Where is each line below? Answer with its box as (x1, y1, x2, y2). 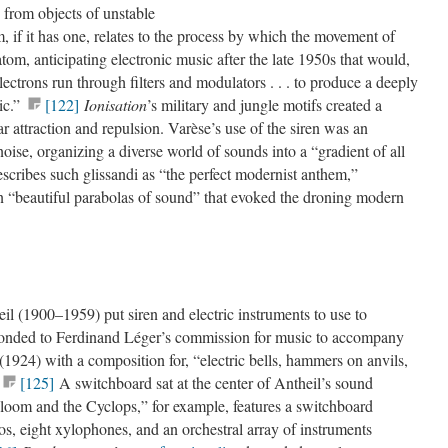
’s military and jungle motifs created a (147, 94, 382, 115)
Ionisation (84, 94, 147, 115)
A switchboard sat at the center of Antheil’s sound (54, 372, 373, 393)
